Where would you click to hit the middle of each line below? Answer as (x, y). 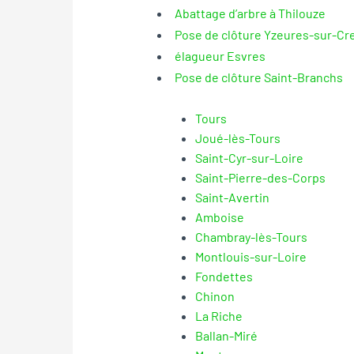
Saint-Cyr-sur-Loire (249, 157)
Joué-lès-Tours (237, 137)
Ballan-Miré (226, 335)
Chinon (215, 296)
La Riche (218, 315)
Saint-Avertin (232, 197)
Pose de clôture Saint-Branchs (258, 77)
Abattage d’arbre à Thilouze (250, 13)
